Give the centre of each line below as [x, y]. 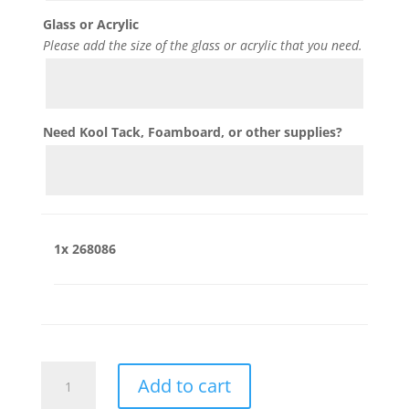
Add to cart [184, 386]
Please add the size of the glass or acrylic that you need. [202, 45]
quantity [65, 392]
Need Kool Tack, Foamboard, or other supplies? [192, 131]
